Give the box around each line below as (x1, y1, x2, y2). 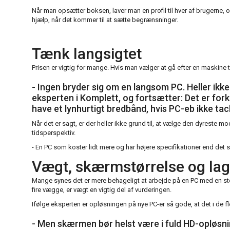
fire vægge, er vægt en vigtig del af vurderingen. (32, 186, 171, 194)
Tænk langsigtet (32, 45, 142, 63)
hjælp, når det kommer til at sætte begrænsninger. (32, 16, 178, 24)
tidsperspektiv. (32, 129, 75, 137)
